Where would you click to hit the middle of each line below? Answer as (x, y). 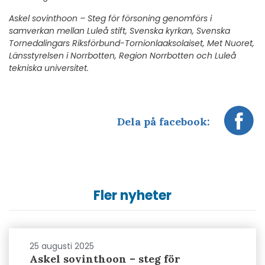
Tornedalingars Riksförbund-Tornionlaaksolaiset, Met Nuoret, (132, 43)
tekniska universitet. (49, 68)
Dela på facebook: (164, 122)
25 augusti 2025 (62, 246)
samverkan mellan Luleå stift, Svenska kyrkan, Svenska (119, 30)
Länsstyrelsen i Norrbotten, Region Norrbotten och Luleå (122, 55)
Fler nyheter (132, 195)
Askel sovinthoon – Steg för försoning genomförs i (110, 18)
